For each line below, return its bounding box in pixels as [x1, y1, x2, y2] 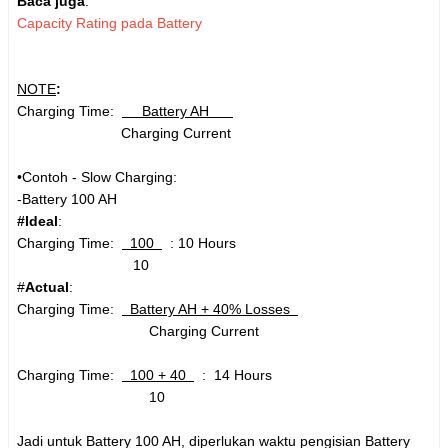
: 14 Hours [194, 367, 272, 384]
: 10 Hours [162, 235, 236, 252]
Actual [25, 279, 69, 296]
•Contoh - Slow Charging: [17, 169, 177, 186]
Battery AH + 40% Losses [122, 301, 298, 318]
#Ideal [17, 213, 58, 230]
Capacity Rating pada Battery [17, 15, 202, 32]
